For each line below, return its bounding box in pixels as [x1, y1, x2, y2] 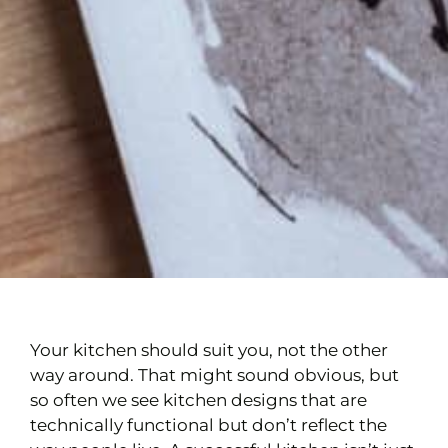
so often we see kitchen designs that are [30, 389, 367, 410]
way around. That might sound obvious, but [30, 364, 399, 385]
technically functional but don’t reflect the [30, 414, 387, 435]
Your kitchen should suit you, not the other [30, 339, 388, 360]
